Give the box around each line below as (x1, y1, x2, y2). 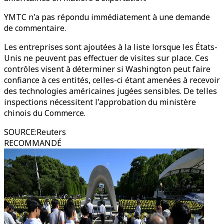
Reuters (36, 126, 66, 137)
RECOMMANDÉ (4, 137, 61, 148)
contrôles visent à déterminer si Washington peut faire (4, 63, 210, 74)
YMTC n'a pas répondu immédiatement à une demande (4, 11, 210, 22)
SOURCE (4, 126, 35, 137)
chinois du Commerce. (4, 107, 85, 118)
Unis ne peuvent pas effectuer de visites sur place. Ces (4, 52, 208, 63)
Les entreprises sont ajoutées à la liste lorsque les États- (4, 41, 217, 52)
